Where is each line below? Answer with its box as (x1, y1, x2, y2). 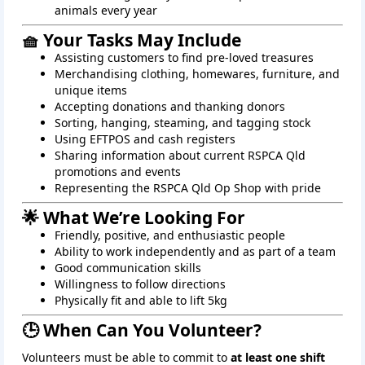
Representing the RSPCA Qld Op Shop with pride (55, 180, 321, 196)
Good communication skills (55, 260, 201, 276)
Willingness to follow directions (55, 276, 226, 292)
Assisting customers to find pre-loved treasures (55, 50, 314, 66)
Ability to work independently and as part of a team (55, 244, 336, 260)
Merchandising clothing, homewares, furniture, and (55, 66, 340, 82)
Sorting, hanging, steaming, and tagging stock (55, 115, 310, 131)
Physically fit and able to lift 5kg (55, 292, 227, 309)
